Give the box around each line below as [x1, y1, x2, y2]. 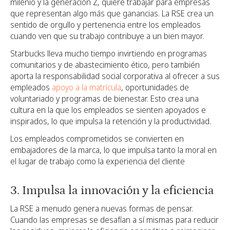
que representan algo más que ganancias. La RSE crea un [10, 8, 214, 20]
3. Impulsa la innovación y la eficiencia [10, 183, 214, 198]
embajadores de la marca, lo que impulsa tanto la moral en [10, 144, 217, 156]
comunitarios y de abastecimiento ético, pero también [10, 59, 200, 71]
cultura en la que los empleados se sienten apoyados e [10, 104, 206, 116]
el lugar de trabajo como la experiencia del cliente [10, 156, 185, 167]
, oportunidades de [121, 82, 189, 93]
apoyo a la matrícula [52, 82, 121, 93]
